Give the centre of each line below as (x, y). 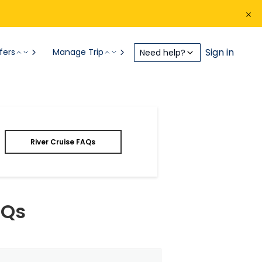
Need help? (163, 52)
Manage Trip (78, 52)
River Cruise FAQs (63, 142)
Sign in (220, 52)
